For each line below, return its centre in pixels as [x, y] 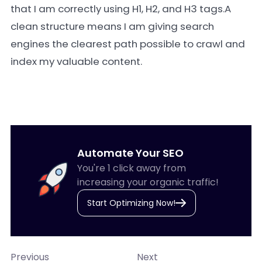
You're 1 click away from [131, 168]
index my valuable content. [76, 61]
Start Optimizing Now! [131, 203]
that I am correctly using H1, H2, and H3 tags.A [121, 9]
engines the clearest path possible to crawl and [128, 44]
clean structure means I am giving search [112, 26]
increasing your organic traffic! [148, 182]
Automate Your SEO [130, 153]
